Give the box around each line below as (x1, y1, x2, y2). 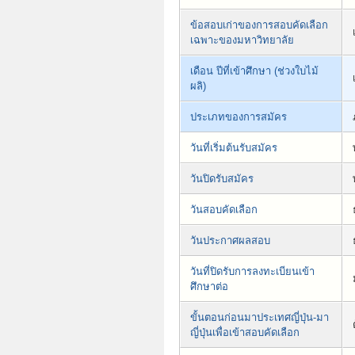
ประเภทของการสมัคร (190, 111, 287, 124)
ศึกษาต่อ (190, 281, 228, 293)
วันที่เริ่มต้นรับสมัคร (190, 142, 277, 155)
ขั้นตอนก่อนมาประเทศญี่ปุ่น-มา (190, 311, 329, 324)
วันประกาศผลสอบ (190, 235, 270, 247)
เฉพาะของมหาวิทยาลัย (190, 34, 294, 47)
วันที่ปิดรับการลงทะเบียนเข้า (190, 265, 315, 278)
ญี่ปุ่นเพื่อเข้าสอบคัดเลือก (190, 326, 300, 339)
